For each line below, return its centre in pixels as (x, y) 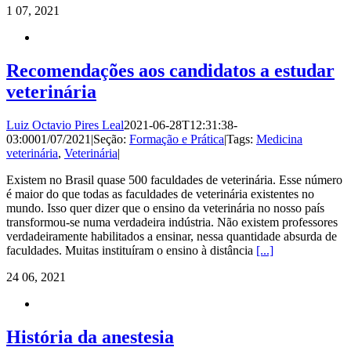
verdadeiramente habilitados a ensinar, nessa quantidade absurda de (172, 236)
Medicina (279, 139)
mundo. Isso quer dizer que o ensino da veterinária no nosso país (165, 208)
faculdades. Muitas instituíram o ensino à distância (131, 250)
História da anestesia (90, 337)
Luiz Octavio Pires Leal (65, 125)
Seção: (111, 139)
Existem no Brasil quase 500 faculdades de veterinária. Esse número (174, 179)
